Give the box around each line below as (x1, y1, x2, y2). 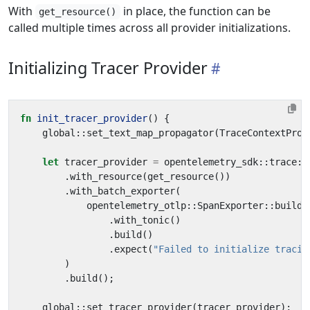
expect (114, 244, 147, 255)
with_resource (70, 171, 142, 182)
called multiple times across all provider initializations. (8, 20, 291, 35)
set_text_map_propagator (86, 127, 214, 138)
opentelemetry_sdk (164, 156, 258, 167)
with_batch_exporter (70, 185, 175, 197)
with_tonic (114, 215, 170, 226)
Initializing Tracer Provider (8, 57, 208, 79)
